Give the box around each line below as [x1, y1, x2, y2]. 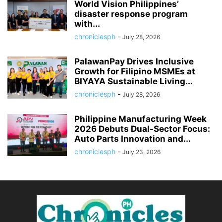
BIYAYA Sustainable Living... [74, 76, 193, 86]
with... [74, 18, 100, 29]
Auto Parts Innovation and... [74, 133, 191, 144]
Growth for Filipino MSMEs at [74, 66, 195, 76]
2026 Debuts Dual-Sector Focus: [74, 123, 210, 134]
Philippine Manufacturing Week [74, 113, 207, 124]
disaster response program [74, 8, 188, 19]
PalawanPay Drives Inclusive [74, 56, 194, 66]
